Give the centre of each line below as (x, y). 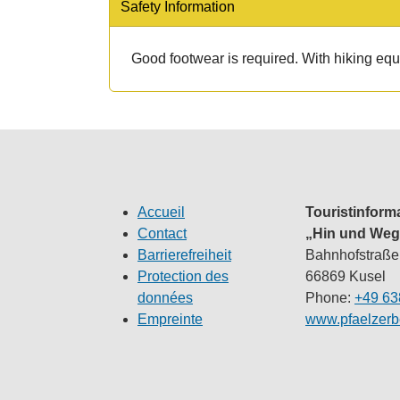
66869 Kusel (346, 276)
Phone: (330, 297)
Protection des (183, 276)
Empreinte (170, 319)
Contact (162, 233)
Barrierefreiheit (184, 254)
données (165, 297)
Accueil (161, 212)
